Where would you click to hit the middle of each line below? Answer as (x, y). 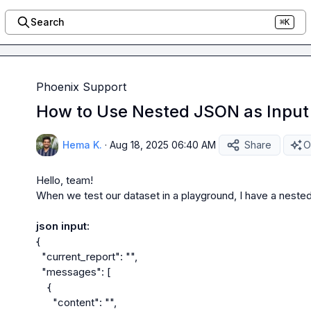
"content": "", (44, 302)
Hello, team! (65, 180)
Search (47, 22)
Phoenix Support (81, 87)
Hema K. (82, 145)
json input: (63, 226)
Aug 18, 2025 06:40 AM (163, 145)
